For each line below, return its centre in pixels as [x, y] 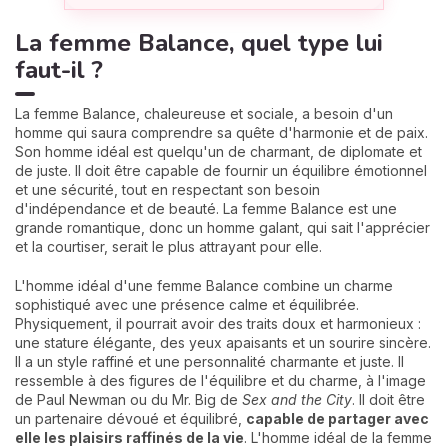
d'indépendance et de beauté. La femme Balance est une [206, 208]
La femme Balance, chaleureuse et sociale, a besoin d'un [204, 113]
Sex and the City [297, 399]
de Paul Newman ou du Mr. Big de [128, 399]
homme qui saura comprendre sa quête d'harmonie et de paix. [221, 132]
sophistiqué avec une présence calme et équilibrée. [187, 304]
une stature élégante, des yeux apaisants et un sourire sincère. [223, 342]
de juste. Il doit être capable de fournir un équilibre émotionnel [221, 170]
